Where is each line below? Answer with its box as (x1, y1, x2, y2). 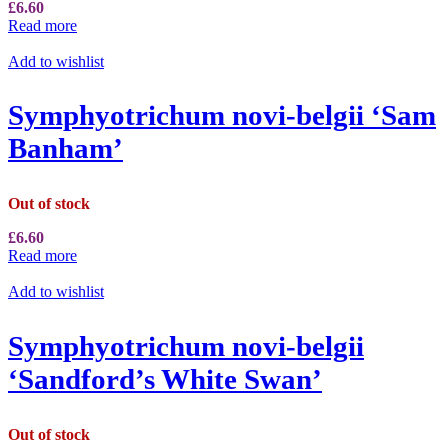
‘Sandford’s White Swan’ (8, 363, 322, 396)
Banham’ (8, 132, 123, 165)
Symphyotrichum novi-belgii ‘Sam (8, 99, 436, 132)
